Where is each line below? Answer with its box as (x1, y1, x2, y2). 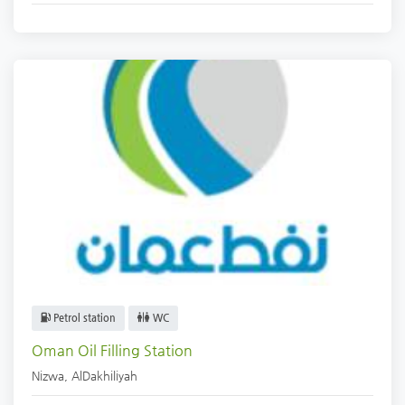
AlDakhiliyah (71, 369, 137, 383)
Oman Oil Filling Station (32, 342, 193, 360)
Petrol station (51, 312, 116, 325)
